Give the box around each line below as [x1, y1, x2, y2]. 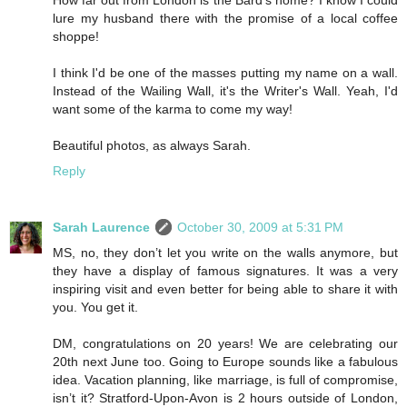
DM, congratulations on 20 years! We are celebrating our [53, 335, 398, 351]
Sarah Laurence [53, 219, 150, 234]
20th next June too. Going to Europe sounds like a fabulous [53, 353, 398, 369]
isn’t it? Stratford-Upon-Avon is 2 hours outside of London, [53, 390, 398, 405]
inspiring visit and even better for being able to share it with [53, 281, 398, 296]
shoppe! [53, 28, 99, 44]
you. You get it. [53, 299, 138, 314]
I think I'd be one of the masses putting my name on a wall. [53, 65, 398, 80]
